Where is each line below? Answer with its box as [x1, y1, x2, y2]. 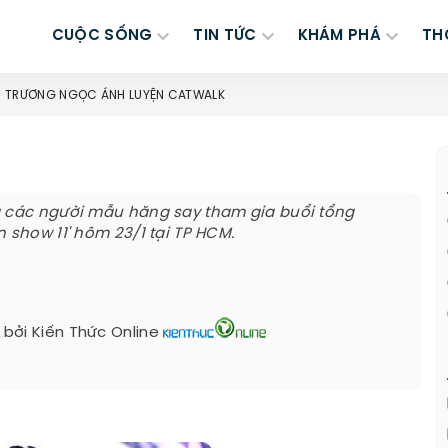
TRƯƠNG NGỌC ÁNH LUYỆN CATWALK [5, 89, 225, 102]
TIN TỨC [193, 28, 257, 44]
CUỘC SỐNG [51, 28, 153, 44]
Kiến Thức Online [32, 325, 159, 341]
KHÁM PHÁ [297, 28, 381, 44]
